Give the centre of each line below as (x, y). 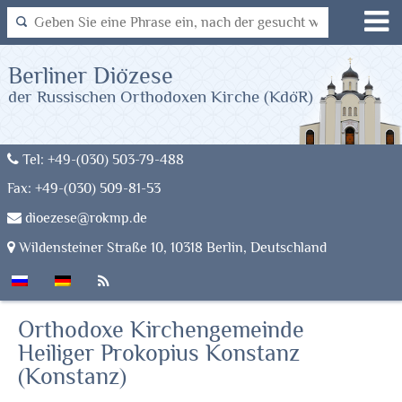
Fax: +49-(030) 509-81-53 (84, 188)
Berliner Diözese (90, 76)
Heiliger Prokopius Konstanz (159, 353)
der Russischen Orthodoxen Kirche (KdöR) (160, 97)
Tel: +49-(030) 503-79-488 (101, 160)
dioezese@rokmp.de (84, 218)
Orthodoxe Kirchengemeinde (161, 330)
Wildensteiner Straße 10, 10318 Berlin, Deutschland (171, 248)
